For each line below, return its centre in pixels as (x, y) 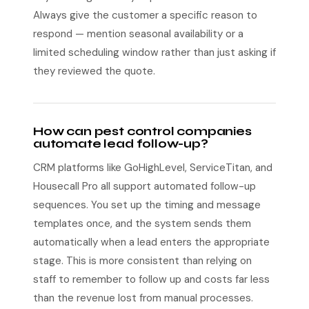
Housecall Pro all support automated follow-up (144, 186)
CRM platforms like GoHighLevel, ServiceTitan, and (153, 168)
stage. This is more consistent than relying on (142, 261)
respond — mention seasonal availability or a (138, 34)
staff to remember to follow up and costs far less (151, 279)
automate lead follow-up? (121, 144)
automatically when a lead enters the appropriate (151, 242)
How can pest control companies (142, 131)
